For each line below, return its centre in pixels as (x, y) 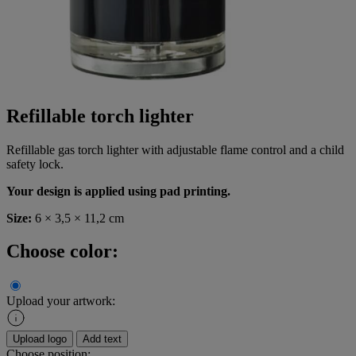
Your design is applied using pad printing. (118, 191)
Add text (102, 339)
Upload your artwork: (61, 301)
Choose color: (62, 252)
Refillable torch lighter (100, 116)
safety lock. (35, 164)
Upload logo (40, 339)
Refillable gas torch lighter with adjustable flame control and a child (175, 149)
